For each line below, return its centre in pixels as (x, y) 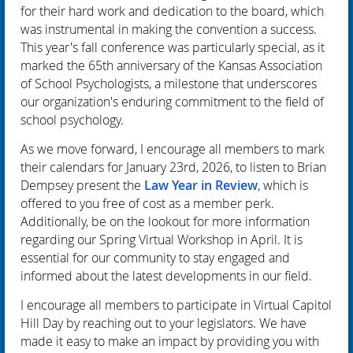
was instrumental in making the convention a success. (169, 29)
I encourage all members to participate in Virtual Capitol (176, 305)
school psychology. (72, 119)
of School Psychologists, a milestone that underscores (169, 83)
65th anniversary (134, 65)
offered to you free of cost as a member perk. (147, 203)
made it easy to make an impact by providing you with (170, 341)
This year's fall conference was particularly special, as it (173, 47)
